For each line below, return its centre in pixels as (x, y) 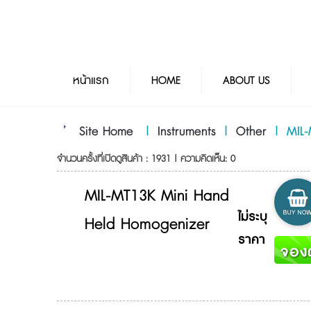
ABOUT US (246, 81)
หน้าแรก (91, 81)
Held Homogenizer (147, 225)
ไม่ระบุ (253, 217)
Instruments (187, 132)
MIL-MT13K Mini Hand (157, 196)
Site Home (106, 132)
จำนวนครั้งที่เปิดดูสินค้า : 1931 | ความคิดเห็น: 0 (146, 159)
